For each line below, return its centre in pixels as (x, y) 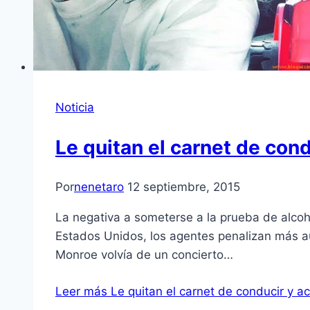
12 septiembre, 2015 (184, 187)
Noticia (75, 108)
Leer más (81, 292)
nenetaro (99, 187)
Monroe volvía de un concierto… (144, 255)
